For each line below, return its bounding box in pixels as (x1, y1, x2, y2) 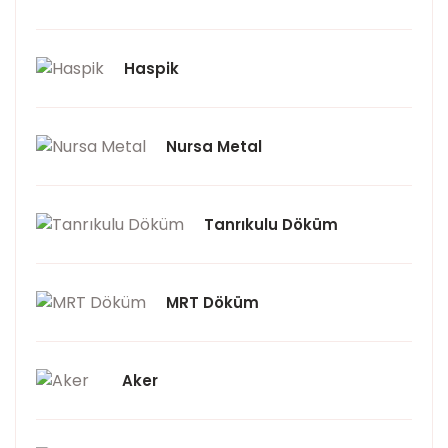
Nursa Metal (166, 136, 262, 157)
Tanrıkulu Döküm (204, 214, 338, 235)
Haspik (124, 58, 179, 79)
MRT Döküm (166, 292, 259, 313)
